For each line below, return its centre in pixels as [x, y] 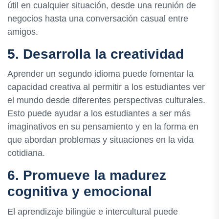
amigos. [23, 32]
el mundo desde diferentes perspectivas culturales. [106, 100]
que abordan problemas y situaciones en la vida [100, 140]
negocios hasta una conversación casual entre [98, 19]
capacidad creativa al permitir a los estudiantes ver [106, 87]
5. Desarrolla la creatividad [96, 54]
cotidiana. [26, 153]
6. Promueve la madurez [87, 175]
